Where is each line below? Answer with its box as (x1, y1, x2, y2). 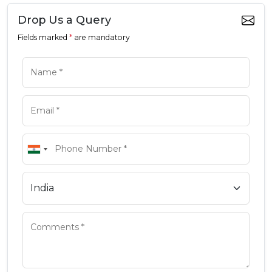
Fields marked (18, 33, 69, 42)
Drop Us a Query (18, 13, 111, 27)
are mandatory (72, 33, 130, 42)
